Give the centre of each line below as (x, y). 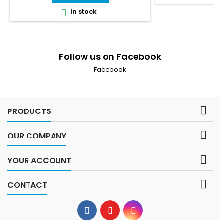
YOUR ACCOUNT (39, 161)
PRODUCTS (29, 111)
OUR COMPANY (37, 136)
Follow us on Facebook (110, 57)
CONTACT (27, 185)
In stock (82, 12)
